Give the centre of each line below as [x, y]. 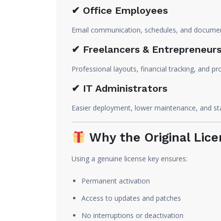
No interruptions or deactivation [132, 215]
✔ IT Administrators [119, 88]
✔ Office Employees [120, 10]
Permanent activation [116, 181]
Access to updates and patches [131, 198]
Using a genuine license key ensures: [129, 159]
